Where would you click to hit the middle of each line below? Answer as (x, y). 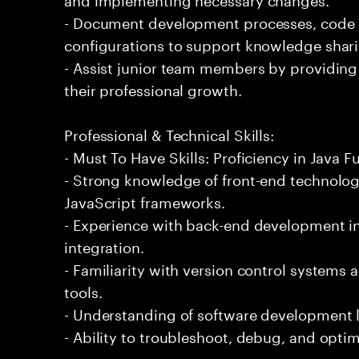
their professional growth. (153, 88)
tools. (83, 290)
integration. (104, 245)
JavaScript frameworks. (145, 200)
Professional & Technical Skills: (169, 133)
